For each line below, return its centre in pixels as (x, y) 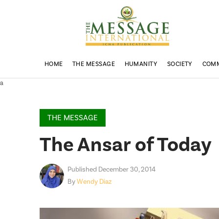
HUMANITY (141, 64)
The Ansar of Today (126, 145)
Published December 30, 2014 (111, 170)
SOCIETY (180, 64)
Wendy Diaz (94, 182)
